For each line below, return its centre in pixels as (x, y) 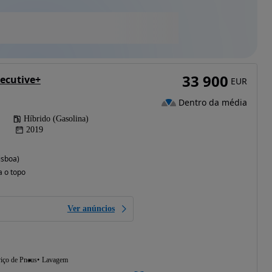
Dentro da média (212, 102)
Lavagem (55, 260)
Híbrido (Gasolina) (56, 119)
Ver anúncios (91, 209)
